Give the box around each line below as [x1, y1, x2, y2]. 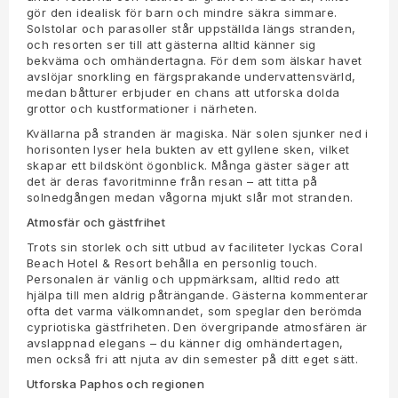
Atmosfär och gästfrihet [27, 215, 166, 230]
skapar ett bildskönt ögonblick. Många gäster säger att [27, 158, 350, 173]
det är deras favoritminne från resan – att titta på [27, 174, 318, 189]
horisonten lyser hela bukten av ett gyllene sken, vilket [27, 142, 350, 157]
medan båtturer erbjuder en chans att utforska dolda [27, 85, 340, 100]
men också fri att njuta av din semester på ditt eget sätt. [27, 352, 359, 367]
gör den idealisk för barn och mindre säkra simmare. [27, 5, 338, 20]
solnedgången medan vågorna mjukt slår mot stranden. [27, 190, 354, 205]
